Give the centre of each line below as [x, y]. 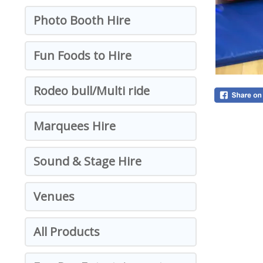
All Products [67, 232]
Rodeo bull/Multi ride [92, 91]
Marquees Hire [75, 126]
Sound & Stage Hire [87, 161]
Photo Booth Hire [82, 20]
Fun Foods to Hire [82, 55]
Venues [54, 196]
